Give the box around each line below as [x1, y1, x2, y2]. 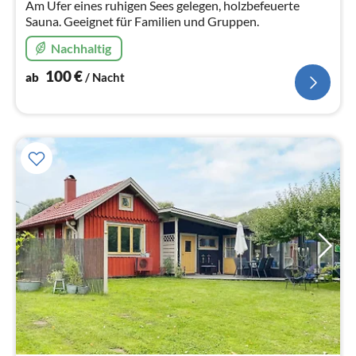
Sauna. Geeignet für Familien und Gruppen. [25, 14, 259, 29]
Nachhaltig [51, 41, 111, 56]
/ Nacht [85, 70, 125, 85]
